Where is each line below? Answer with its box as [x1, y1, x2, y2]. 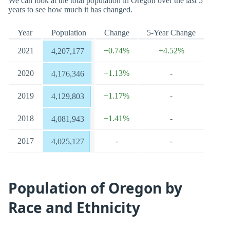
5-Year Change [147, 28, 196, 37]
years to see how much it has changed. [8, 5, 132, 14]
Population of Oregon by [8, 178, 182, 198]
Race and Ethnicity [8, 198, 140, 217]
